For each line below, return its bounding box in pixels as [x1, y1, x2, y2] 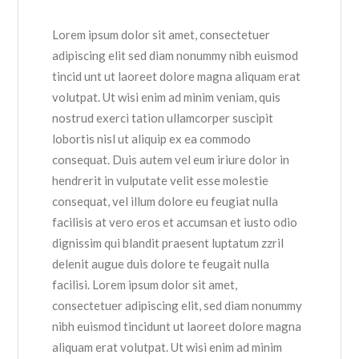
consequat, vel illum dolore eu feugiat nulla [52, 194, 279, 209]
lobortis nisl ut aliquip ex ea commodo [52, 131, 252, 147]
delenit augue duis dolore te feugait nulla [52, 256, 270, 272]
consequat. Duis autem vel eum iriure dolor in [52, 152, 290, 167]
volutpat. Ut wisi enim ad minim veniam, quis [52, 90, 281, 105]
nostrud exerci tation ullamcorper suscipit [52, 111, 274, 126]
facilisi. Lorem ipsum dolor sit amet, [52, 277, 238, 292]
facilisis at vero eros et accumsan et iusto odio [52, 215, 298, 230]
